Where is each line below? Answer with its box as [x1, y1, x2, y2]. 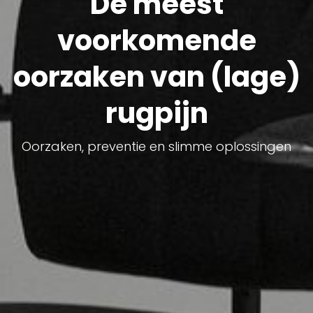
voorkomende [57, 20, 256, 60]
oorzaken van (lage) [13, 57, 300, 96]
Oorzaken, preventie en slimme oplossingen [22, 137, 291, 155]
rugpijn [105, 93, 208, 133]
